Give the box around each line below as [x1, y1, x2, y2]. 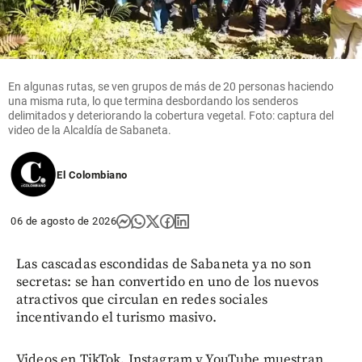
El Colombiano [57, 168, 128, 181]
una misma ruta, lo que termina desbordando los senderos [8, 94, 298, 107]
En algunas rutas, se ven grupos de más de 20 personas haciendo [8, 79, 334, 93]
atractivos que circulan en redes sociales [16, 290, 268, 309]
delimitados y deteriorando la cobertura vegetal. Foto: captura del [8, 108, 334, 122]
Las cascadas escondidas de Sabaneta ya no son [16, 255, 311, 273]
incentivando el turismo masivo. [16, 308, 217, 326]
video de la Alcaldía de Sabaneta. [8, 123, 171, 137]
